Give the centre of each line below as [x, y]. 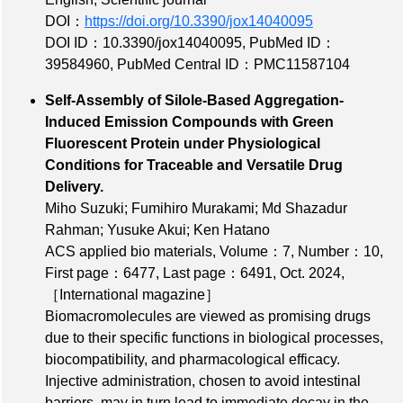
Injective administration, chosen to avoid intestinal [203, 381]
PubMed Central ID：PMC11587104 [233, 64]
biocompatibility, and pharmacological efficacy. [193, 359]
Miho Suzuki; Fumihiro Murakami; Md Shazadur [196, 208]
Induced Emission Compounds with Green [189, 121]
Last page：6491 [218, 273]
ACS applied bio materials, [132, 251]
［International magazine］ [132, 294]
